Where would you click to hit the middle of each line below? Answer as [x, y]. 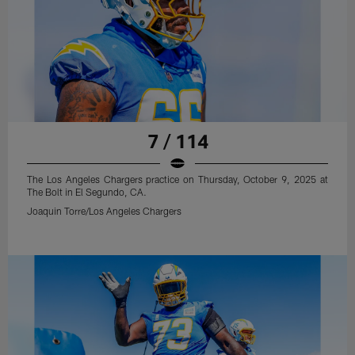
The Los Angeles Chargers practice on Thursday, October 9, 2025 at [177, 179]
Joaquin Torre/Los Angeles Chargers [105, 211]
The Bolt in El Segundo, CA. [87, 192]
